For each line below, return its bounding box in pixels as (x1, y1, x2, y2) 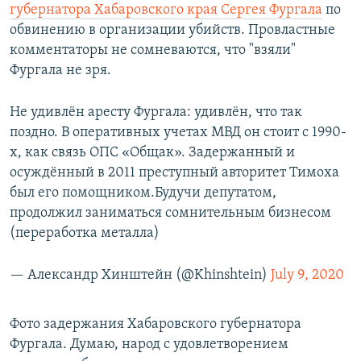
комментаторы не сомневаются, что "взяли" (10, 43, 296, 59)
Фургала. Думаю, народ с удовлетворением (10, 337, 288, 353)
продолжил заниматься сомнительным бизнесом (10, 205, 331, 222)
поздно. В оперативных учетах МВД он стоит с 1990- (10, 125, 346, 141)
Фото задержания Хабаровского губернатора (10, 317, 301, 333)
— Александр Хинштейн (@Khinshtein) (10, 268, 271, 284)
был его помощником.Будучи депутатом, (10, 185, 276, 201)
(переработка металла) (10, 226, 160, 242)
